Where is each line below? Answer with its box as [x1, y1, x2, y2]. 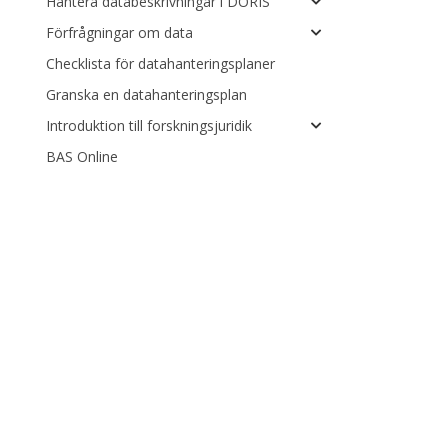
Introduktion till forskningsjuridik [46, 116, 252, 135]
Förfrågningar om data [46, 23, 193, 42]
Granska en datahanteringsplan [46, 85, 247, 104]
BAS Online [46, 147, 118, 166]
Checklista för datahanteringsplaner [46, 54, 275, 73]
